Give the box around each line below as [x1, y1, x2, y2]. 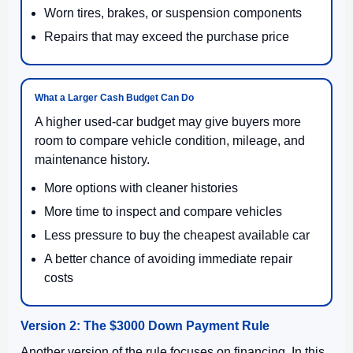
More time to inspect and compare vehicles [44, 204, 282, 218]
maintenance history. [35, 152, 150, 166]
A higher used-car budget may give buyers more [35, 114, 301, 128]
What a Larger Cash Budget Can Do [35, 91, 194, 103]
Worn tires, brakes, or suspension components [44, 6, 302, 20]
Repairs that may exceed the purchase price [44, 29, 289, 43]
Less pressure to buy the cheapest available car [44, 228, 310, 242]
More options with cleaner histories [44, 180, 238, 195]
